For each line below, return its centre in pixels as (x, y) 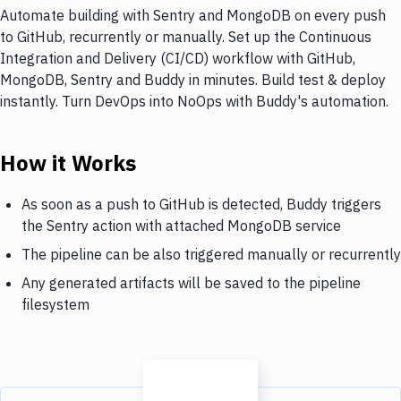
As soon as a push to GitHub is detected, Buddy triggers (201, 204)
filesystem (55, 304)
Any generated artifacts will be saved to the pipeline (191, 282)
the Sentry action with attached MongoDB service (181, 225)
